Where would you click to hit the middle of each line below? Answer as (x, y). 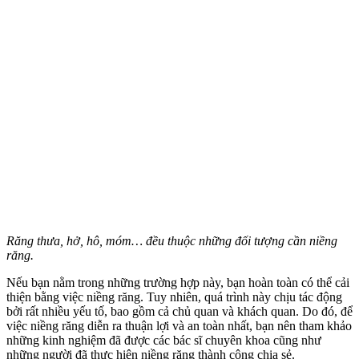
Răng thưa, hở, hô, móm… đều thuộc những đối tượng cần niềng (172, 240)
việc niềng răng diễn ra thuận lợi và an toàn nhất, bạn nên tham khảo (179, 325)
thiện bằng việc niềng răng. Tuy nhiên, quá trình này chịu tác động (174, 296)
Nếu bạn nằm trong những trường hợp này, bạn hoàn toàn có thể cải (178, 282)
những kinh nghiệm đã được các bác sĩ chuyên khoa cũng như (164, 340)
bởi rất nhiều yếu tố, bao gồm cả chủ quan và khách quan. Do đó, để (179, 311)
